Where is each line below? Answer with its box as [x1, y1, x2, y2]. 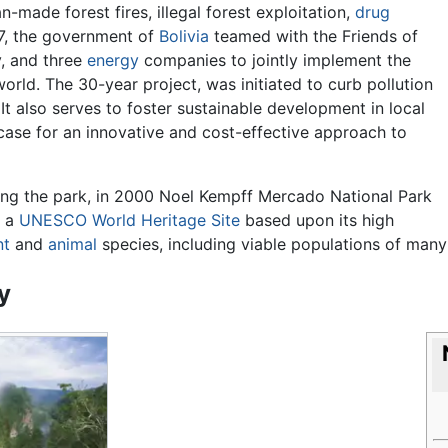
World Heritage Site [91, 210, 240, 231]
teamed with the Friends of [209, 26, 418, 47]
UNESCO [18, 210, 87, 231]
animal [47, 234, 97, 255]
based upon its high [239, 210, 394, 231]
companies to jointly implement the [139, 50, 411, 71]
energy [87, 50, 139, 71]
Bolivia [159, 26, 209, 47]
